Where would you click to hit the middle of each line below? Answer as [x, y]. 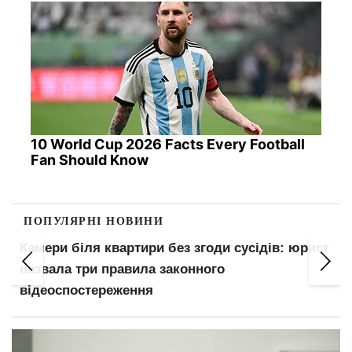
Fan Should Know [89, 160]
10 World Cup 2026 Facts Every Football [167, 144]
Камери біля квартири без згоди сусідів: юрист [174, 248]
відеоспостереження [86, 290]
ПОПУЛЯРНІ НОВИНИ [93, 220]
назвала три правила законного [122, 269]
